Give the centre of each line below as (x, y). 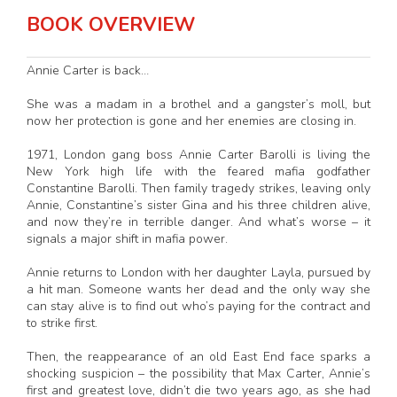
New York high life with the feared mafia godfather (198, 172)
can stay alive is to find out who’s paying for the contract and (198, 307)
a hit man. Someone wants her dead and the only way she (198, 290)
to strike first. (62, 323)
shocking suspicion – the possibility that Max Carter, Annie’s (198, 374)
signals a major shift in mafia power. (127, 239)
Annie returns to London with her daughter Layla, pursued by (198, 273)
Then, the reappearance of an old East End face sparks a (198, 357)
